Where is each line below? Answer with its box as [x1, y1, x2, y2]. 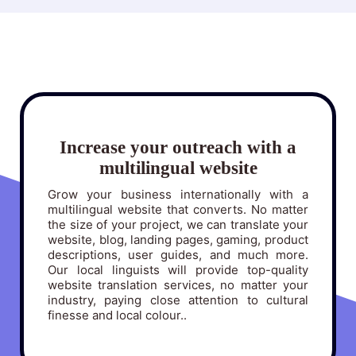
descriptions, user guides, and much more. [48, 247, 308, 263]
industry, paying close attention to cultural [48, 292, 308, 308]
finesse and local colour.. [48, 308, 187, 323]
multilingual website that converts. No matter [48, 202, 308, 218]
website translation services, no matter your [48, 277, 308, 293]
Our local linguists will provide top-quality [48, 262, 308, 278]
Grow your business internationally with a [48, 187, 308, 203]
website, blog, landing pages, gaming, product [48, 232, 308, 248]
